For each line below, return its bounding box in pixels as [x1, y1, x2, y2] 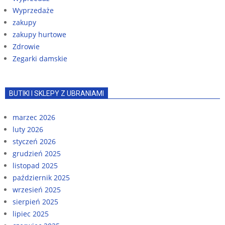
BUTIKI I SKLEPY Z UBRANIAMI [9, 89, 104, 97]
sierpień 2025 [13, 196, 58, 206]
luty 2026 [13, 124, 43, 134]
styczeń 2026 [13, 136, 56, 146]
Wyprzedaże [13, 5, 54, 15]
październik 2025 [13, 172, 70, 182]
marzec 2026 [13, 112, 55, 122]
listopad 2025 [13, 160, 58, 170]
